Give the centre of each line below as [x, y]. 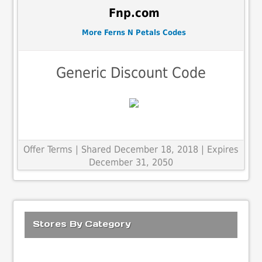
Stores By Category [82, 224]
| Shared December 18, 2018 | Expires [157, 150]
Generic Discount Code [131, 73]
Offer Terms [48, 150]
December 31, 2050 [131, 163]
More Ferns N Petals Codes [134, 32]
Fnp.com [134, 13]
